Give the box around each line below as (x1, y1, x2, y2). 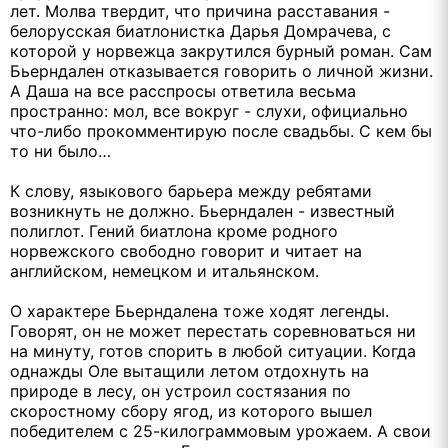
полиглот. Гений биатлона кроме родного (10, 221, 338, 242)
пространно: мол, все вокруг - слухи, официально (10, 101, 408, 122)
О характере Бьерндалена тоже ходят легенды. (10, 301, 389, 322)
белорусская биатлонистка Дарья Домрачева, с (10, 21, 391, 42)
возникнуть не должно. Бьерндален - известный (10, 201, 395, 222)
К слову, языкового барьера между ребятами (10, 181, 372, 202)
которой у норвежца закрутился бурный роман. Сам (10, 41, 432, 62)
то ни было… (10, 141, 111, 162)
